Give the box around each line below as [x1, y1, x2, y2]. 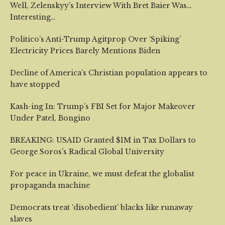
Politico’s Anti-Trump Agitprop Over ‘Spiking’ [10, 35, 181, 44]
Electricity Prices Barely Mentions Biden [10, 46, 160, 55]
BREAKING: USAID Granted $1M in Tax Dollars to [10, 136, 196, 145]
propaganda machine [10, 181, 90, 190]
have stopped [10, 80, 60, 89]
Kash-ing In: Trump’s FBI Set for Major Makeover [10, 102, 195, 111]
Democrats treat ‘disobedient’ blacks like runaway [10, 203, 193, 212]
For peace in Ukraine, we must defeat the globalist [10, 169, 194, 178]
